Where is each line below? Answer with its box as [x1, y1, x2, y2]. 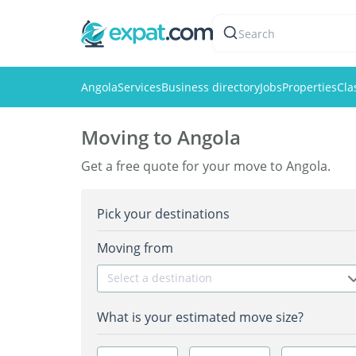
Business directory [161, 79, 260, 95]
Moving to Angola [81, 124, 241, 150]
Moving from [97, 239, 173, 257]
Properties [282, 79, 337, 95]
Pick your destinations [97, 205, 230, 222]
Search [238, 25, 275, 41]
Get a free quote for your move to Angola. [81, 157, 331, 175]
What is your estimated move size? [97, 308, 304, 326]
